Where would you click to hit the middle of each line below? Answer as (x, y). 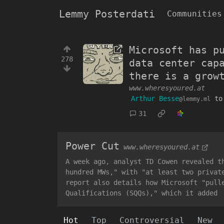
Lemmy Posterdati (107, 14)
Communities (194, 14)
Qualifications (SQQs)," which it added (141, 193)
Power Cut (92, 146)
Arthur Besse (155, 98)
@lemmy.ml (195, 99)
